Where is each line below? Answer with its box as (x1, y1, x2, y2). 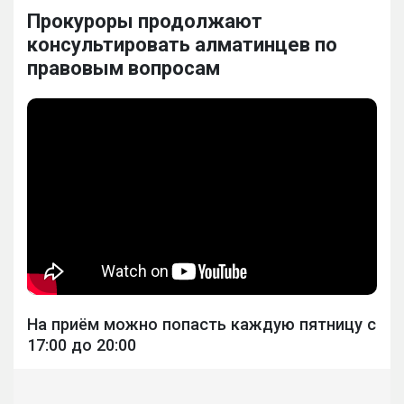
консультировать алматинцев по (27, 33, 337, 57)
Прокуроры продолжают (27, 10, 262, 33)
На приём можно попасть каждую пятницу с (27, 314, 376, 334)
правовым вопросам (27, 57, 220, 80)
